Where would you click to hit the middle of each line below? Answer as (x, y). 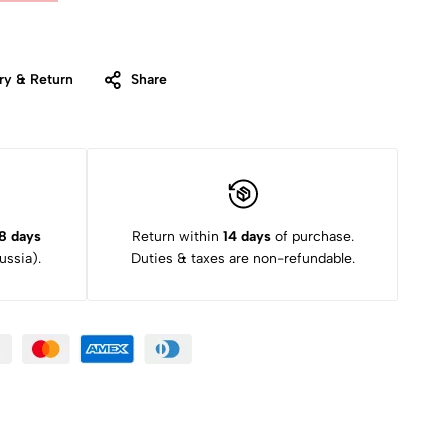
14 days (246, 237)
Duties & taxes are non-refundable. (242, 259)
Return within (177, 237)
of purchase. (312, 237)
